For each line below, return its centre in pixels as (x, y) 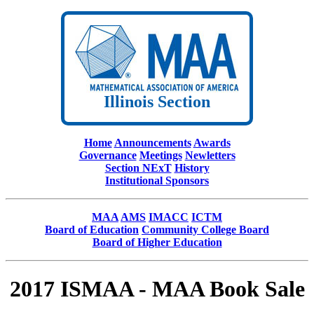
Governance (108, 155)
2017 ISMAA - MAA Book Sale (157, 289)
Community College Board (205, 230)
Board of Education (92, 230)
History (192, 168)
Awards (212, 143)
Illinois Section (157, 102)
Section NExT (138, 168)
